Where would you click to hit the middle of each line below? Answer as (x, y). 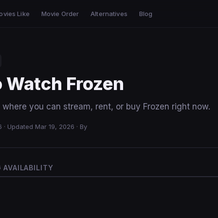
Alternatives (109, 14)
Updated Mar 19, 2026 (41, 127)
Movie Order (60, 14)
